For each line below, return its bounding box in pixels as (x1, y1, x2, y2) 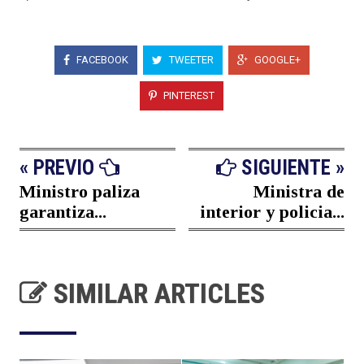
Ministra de (253, 180, 344, 201)
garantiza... (19, 201, 106, 222)
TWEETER (166, 54, 214, 67)
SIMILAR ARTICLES (47, 276, 265, 310)
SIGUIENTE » (236, 155, 344, 180)
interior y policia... (200, 201, 344, 222)
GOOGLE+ (251, 54, 301, 67)
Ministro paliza (19, 180, 140, 201)
